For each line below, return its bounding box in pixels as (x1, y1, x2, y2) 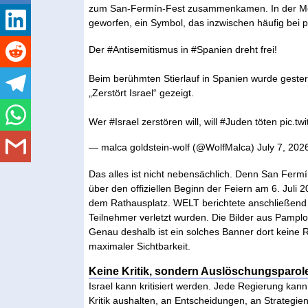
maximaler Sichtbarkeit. (89, 240, 191, 252)
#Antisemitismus (107, 43, 179, 55)
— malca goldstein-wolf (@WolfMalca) (89, 141, 258, 153)
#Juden (220, 115, 253, 127)
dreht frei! (232, 43, 278, 55)
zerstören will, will (139, 115, 221, 127)
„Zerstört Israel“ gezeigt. (89, 87, 195, 98)
